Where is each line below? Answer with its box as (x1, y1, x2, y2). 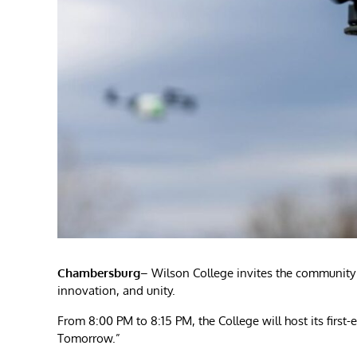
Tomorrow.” (57, 330, 120, 346)
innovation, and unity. (57, 282, 175, 298)
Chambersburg (57, 265, 140, 280)
